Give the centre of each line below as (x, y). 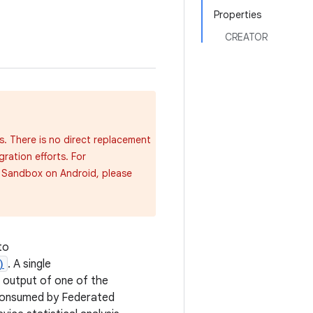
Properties (238, 15)
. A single (29, 264)
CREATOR (246, 37)
